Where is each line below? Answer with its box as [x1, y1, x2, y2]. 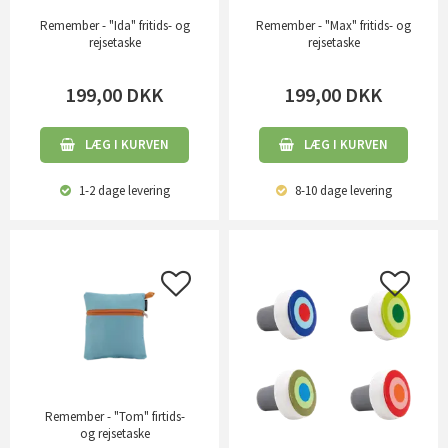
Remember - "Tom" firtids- [44, 407, 185, 425]
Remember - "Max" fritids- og [256, 17, 411, 35]
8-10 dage [291, 182, 347, 200]
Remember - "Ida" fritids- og [39, 17, 190, 35]
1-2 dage [75, 182, 125, 200]
